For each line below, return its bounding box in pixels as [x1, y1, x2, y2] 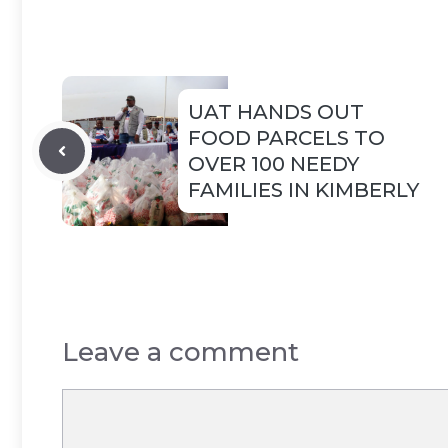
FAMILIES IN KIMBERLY [188, 178, 419, 203]
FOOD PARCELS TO [188, 126, 385, 151]
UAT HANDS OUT [188, 100, 364, 125]
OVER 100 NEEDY [188, 152, 359, 177]
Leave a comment [62, 336, 299, 369]
